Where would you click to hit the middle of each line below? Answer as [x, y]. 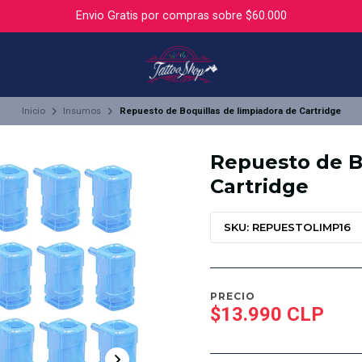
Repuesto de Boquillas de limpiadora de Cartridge [230, 110]
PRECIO [233, 296]
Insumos [82, 110]
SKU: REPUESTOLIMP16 [287, 227]
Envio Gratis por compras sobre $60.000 [181, 16]
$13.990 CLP [267, 315]
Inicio [33, 110]
